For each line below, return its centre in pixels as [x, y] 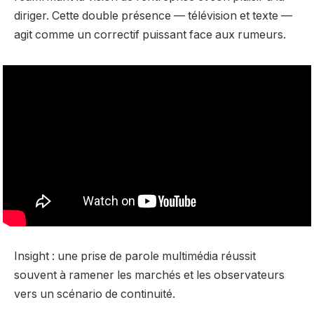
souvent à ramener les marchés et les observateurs [149, 275]
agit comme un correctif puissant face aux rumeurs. [150, 34]
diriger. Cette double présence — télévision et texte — [153, 15]
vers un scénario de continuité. [95, 294]
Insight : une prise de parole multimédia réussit [135, 256]
